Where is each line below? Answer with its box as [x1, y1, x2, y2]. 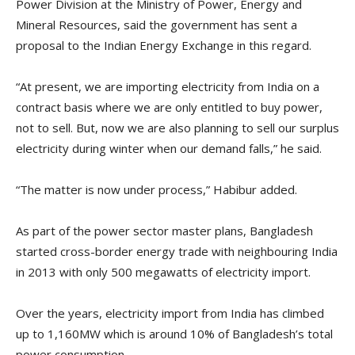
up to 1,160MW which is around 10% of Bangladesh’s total [16, 326, 333, 342]
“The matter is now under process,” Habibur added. [16, 181, 297, 198]
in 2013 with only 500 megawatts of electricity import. [16, 264, 311, 281]
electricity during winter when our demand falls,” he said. [16, 140, 322, 157]
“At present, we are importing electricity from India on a [16, 78, 319, 95]
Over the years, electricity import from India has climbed [16, 305, 324, 322]
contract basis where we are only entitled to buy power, [16, 99, 323, 116]
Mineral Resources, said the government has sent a [16, 17, 297, 33]
